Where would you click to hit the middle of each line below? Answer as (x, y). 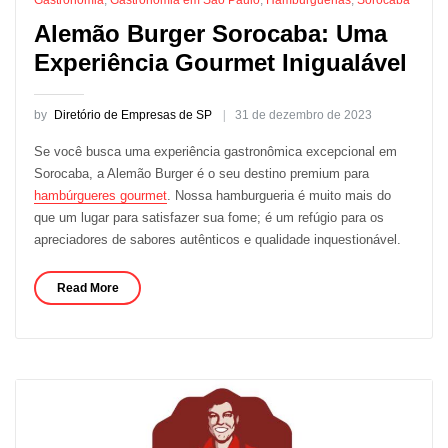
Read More (87, 287)
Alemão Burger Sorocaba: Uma (210, 33)
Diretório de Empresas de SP (132, 115)
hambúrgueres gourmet (100, 195)
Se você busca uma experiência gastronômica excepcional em (215, 151)
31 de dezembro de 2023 (303, 115)
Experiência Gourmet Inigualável (220, 62)
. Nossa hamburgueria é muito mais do (278, 195)
